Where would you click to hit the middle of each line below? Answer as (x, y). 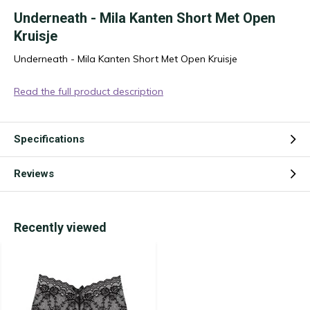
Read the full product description (89, 91)
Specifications (49, 139)
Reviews (34, 174)
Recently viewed (60, 227)
